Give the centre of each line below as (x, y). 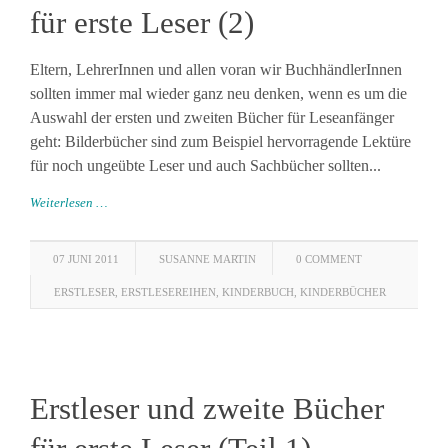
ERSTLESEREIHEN (168, 292)
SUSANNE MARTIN (207, 259)
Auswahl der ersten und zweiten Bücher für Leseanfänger (212, 117)
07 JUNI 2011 (86, 259)
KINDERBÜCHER (343, 292)
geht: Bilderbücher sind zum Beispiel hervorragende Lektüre (220, 141)
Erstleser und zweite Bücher (207, 408)
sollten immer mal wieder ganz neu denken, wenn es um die (218, 93)
